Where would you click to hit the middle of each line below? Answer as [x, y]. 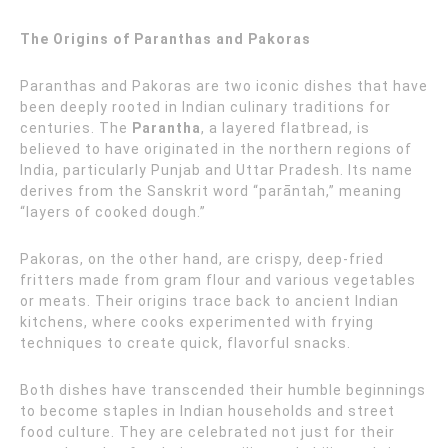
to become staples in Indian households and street [207, 411]
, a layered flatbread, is [285, 128]
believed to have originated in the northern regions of [216, 149]
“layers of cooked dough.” [113, 212]
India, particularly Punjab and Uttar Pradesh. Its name [216, 170]
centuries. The [76, 128]
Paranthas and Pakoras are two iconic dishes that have [224, 86]
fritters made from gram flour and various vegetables [218, 280]
